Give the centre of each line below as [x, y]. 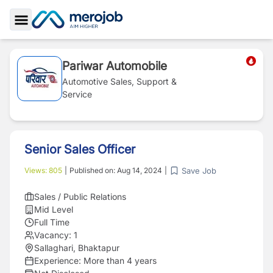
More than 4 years [120, 261]
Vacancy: [53, 235]
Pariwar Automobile [115, 66]
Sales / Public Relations [80, 197]
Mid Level [54, 209]
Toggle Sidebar [55, 34]
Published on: [93, 170]
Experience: [59, 261]
